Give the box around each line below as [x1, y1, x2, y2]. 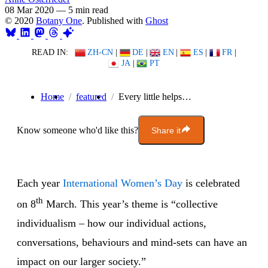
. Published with [82, 15, 145, 26]
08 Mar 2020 [5, 4, 54, 15]
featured [76, 92, 106, 102]
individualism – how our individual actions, [17, 217, 206, 230]
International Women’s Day [63, 177, 182, 190]
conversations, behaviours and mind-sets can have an [17, 236, 247, 249]
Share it [151, 125, 181, 135]
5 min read [68, 4, 108, 15]
